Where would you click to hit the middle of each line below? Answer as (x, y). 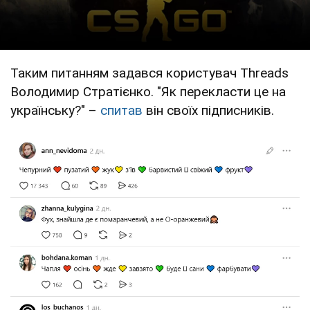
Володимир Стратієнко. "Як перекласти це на (148, 91)
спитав (121, 110)
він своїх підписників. (208, 110)
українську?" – (55, 110)
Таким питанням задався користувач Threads (149, 73)
